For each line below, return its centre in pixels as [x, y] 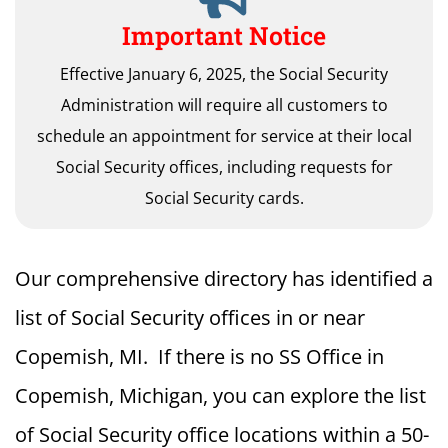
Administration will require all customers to [224, 105]
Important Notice [224, 35]
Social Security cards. [224, 198]
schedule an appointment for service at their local [224, 136]
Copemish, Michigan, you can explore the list [220, 395]
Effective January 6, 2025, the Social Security [224, 74]
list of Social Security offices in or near [190, 317]
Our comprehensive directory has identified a [224, 278]
